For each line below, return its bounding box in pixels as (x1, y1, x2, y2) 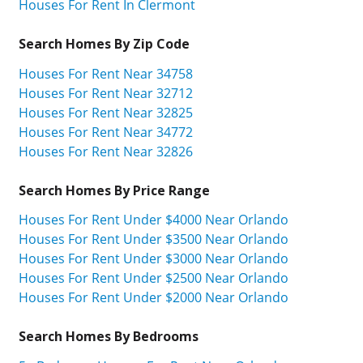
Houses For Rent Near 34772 (19, 122, 193, 141)
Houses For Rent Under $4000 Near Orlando (19, 211, 288, 229)
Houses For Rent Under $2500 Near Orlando (19, 269, 288, 288)
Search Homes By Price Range (19, 181, 210, 199)
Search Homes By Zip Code (19, 34, 190, 53)
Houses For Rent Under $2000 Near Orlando (19, 288, 288, 307)
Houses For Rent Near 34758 (19, 64, 193, 83)
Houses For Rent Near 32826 (19, 142, 193, 160)
